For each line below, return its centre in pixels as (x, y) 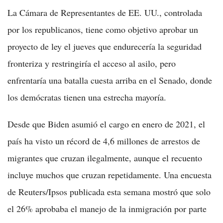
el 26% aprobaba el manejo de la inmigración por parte (107, 208)
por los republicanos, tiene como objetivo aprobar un (103, 29)
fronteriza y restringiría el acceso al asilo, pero (92, 63)
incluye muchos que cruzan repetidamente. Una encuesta (110, 174)
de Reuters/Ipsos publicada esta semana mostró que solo (109, 191)
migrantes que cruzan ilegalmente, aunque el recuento (105, 158)
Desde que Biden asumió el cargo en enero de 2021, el (106, 124)
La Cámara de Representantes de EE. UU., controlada (105, 12)
